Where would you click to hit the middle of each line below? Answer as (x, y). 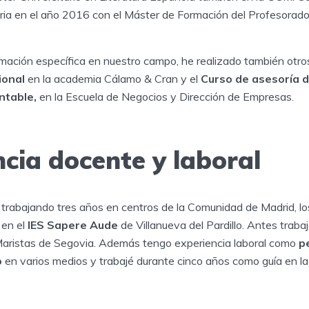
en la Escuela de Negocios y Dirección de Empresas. (165, 96)
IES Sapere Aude (74, 225)
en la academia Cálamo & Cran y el (113, 78)
